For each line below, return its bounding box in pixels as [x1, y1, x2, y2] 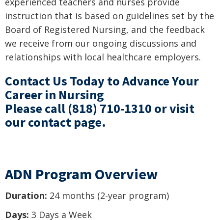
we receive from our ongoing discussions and [5, 37, 196, 49]
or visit [152, 100, 194, 116]
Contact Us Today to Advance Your [5, 72, 199, 89]
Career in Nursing [5, 86, 104, 103]
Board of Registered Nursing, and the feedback [5, 23, 205, 35]
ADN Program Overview [5, 164, 158, 183]
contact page [28, 113, 102, 130]
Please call [5, 100, 68, 116]
